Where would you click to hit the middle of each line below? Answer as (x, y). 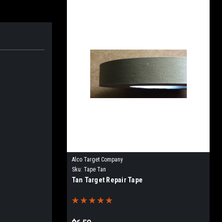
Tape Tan (95, 169)
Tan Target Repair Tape (107, 180)
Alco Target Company (97, 160)
